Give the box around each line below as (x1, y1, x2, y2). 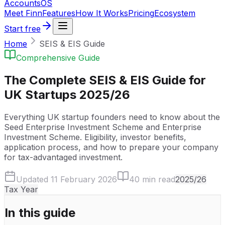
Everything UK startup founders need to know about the (4, 111, 220, 122)
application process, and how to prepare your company (4, 142, 218, 152)
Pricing (128, 8, 154, 18)
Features (42, 8, 75, 18)
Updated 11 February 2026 (16, 174, 117, 184)
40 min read (129, 174, 175, 184)
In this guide (5, 205, 75, 220)
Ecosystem (154, 8, 195, 18)
